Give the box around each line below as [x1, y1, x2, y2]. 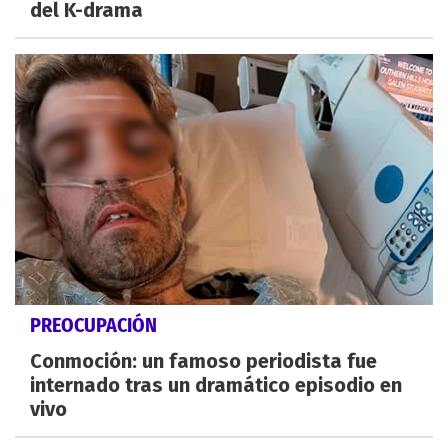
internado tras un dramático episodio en [30, 373, 402, 398]
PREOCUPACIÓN [30, 313, 157, 338]
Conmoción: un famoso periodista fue [30, 349, 377, 374]
